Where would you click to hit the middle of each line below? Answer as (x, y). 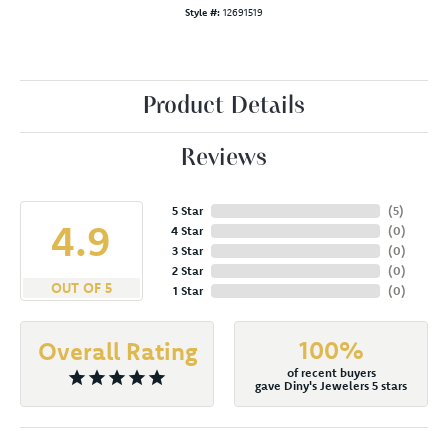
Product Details (224, 106)
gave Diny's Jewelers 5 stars (331, 385)
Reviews (224, 158)
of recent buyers (331, 372)
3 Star (187, 250)
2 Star (187, 270)
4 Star (186, 230)
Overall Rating (117, 350)
